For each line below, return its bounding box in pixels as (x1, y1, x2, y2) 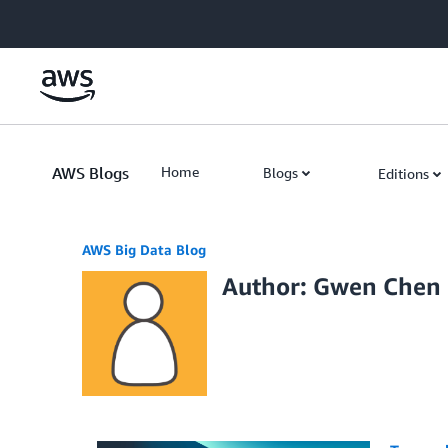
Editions (378, 165, 429, 182)
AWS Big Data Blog (82, 241, 206, 258)
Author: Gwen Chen (222, 272, 441, 300)
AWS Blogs (52, 163, 129, 183)
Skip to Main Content (9, 11, 142, 28)
